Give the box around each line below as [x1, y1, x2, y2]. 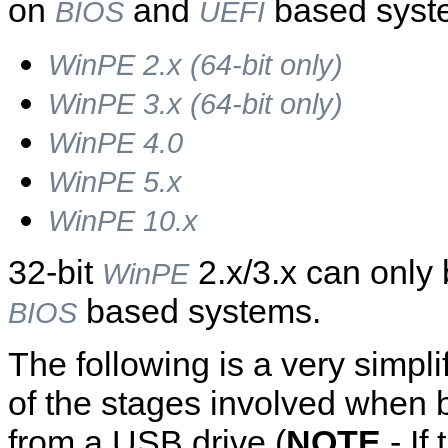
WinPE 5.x [48, 164, 182, 198]
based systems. [77, 291, 321, 330]
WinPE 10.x [48, 203, 198, 237]
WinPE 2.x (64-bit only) [48, 47, 343, 81]
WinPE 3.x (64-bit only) [48, 86, 343, 120]
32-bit [8, 252, 102, 291]
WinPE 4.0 [48, 125, 183, 159]
